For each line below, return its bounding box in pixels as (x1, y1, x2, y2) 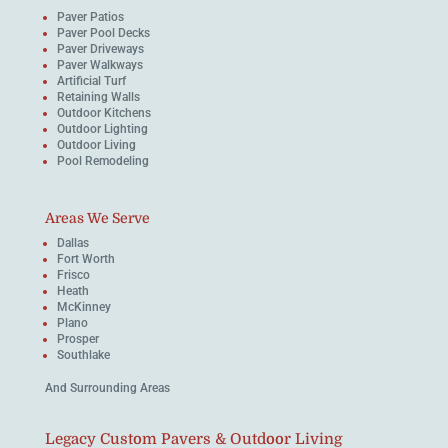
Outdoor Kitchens (56, 106, 151, 121)
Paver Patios (56, 10, 124, 25)
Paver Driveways (56, 42, 144, 57)
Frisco (56, 268, 90, 283)
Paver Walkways (56, 58, 143, 73)
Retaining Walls (56, 90, 140, 105)
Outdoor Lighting (56, 122, 148, 137)
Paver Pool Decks (56, 26, 150, 41)
